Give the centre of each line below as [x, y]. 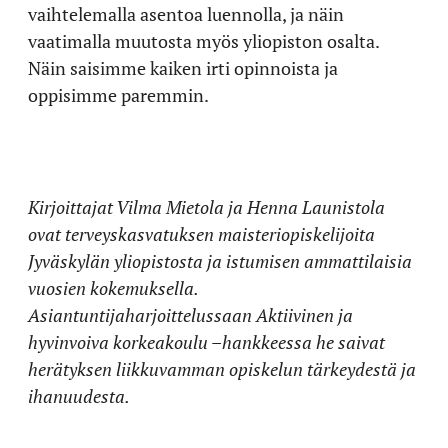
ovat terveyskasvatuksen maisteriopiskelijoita [201, 234]
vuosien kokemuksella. [113, 288]
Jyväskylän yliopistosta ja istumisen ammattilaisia [220, 261]
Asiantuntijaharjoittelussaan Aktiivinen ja [190, 315]
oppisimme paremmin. [118, 95]
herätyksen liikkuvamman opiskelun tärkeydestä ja [222, 369]
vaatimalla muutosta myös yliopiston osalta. [203, 41]
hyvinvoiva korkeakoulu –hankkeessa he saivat [206, 342]
